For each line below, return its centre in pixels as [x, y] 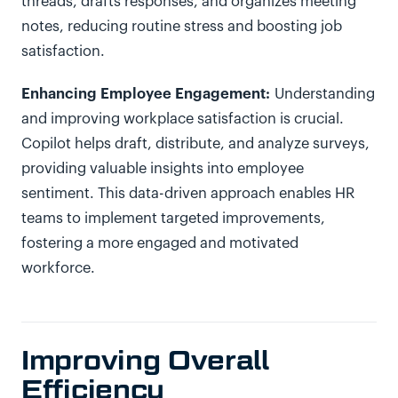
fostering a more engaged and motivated [160, 243]
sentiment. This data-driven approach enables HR [188, 194]
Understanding [322, 94]
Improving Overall [145, 360]
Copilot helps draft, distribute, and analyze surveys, [195, 144]
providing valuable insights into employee [163, 169]
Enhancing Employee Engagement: [146, 94]
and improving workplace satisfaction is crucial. [183, 119]
